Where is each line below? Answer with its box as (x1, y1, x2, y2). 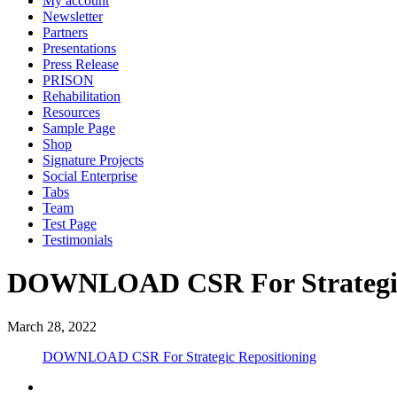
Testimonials (43, 232, 113, 247)
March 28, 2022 (7, 318, 97, 334)
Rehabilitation (43, 89, 121, 104)
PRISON (43, 73, 94, 88)
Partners (43, 25, 88, 40)
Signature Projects (43, 152, 144, 167)
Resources (43, 105, 100, 120)
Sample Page (43, 121, 115, 136)
